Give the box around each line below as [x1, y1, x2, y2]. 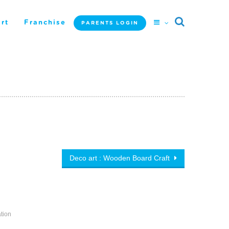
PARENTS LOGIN [81, 20, 139, 26]
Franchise [24, 19, 66, 26]
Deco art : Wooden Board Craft [70, 154, 172, 162]
